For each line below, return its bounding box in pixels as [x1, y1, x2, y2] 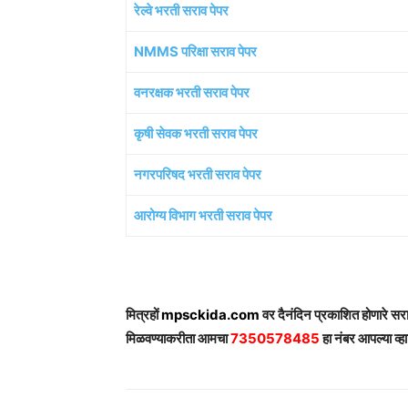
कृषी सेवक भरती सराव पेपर [134, 125, 258, 143]
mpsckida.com [161, 306, 262, 324]
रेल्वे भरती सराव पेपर [134, 2, 229, 20]
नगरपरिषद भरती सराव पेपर [134, 166, 261, 184]
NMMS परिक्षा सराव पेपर [134, 43, 257, 61]
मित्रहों [126, 306, 161, 324]
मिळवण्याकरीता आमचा [126, 330, 230, 348]
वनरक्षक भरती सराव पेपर [134, 84, 250, 102]
